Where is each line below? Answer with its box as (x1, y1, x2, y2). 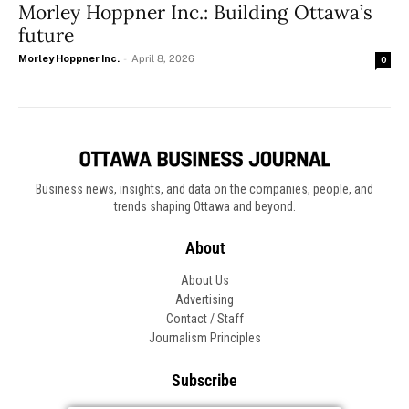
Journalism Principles (148, 330, 261, 346)
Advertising (175, 292, 234, 308)
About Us (180, 273, 229, 288)
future (18, 22, 74, 47)
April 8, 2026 (131, 52, 194, 64)
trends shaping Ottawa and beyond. (113, 199, 296, 215)
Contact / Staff (165, 311, 244, 327)
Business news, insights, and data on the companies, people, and (36, 182, 373, 197)
